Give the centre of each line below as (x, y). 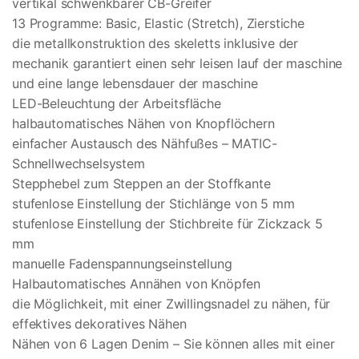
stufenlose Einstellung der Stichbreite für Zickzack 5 (167, 224)
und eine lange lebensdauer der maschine (135, 84)
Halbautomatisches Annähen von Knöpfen (137, 284)
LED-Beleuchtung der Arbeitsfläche (117, 104)
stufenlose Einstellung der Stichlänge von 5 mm (153, 204)
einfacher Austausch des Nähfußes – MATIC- (145, 144)
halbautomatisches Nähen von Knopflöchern (143, 124)
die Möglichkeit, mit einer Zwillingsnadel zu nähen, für (171, 304)
